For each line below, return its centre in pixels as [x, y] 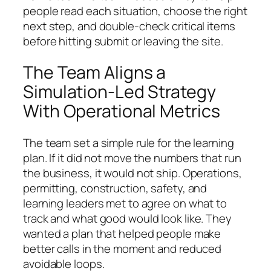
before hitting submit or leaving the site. [123, 41]
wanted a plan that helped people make [122, 234]
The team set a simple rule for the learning [129, 143]
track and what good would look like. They [127, 219]
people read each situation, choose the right [135, 11]
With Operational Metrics [122, 111]
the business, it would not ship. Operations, [132, 173]
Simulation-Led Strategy [119, 92]
